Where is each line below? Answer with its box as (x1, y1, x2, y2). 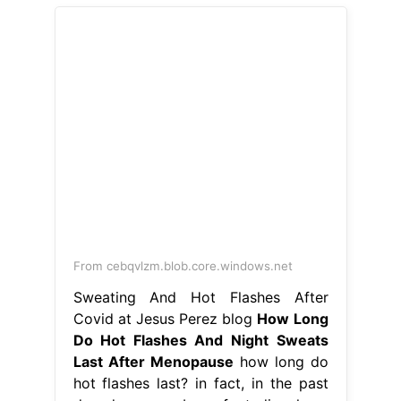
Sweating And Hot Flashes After (73, 287, 328, 306)
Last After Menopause (73, 352, 234, 371)
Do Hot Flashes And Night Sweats (73, 330, 328, 349)
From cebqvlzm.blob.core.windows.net (73, 258, 293, 273)
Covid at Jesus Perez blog (73, 309, 258, 328)
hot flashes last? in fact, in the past (73, 373, 328, 392)
